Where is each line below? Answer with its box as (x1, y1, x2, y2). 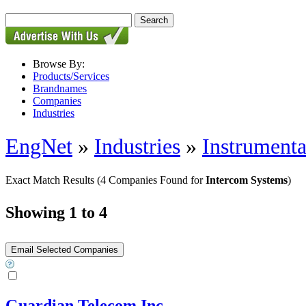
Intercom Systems (206, 173, 288, 186)
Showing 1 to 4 (5, 203, 107, 221)
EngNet (5, 134, 72, 159)
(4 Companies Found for (97, 173, 206, 186)
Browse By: (33, 58, 85, 70)
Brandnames (33, 83, 87, 94)
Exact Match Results (5, 173, 97, 186)
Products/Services (33, 70, 109, 82)
